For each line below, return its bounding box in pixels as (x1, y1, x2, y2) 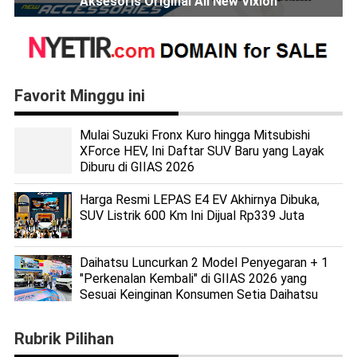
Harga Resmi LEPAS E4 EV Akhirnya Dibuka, (79, 192, 320, 208)
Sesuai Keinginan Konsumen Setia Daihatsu (79, 287, 318, 303)
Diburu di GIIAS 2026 (79, 159, 194, 175)
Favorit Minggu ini (14, 86, 145, 106)
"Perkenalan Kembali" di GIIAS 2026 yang (79, 271, 307, 287)
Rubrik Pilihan (14, 329, 114, 349)
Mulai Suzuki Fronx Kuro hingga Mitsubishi (79, 127, 310, 143)
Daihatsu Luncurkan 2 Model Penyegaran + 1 (79, 255, 328, 271)
